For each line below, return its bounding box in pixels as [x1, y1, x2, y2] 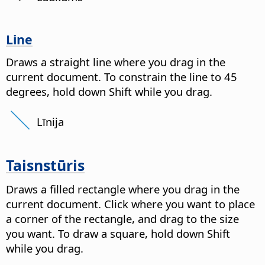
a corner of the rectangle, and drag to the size [6, 211, 239, 226]
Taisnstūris [6, 155, 85, 176]
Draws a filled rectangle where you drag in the [6, 181, 240, 196]
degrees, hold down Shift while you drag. [6, 83, 212, 99]
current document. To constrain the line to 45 [6, 69, 237, 84]
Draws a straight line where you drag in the [6, 54, 225, 69]
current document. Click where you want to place [6, 196, 255, 211]
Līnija [37, 114, 64, 129]
